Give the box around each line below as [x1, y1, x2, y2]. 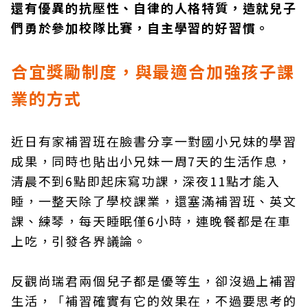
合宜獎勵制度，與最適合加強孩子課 [11, 59, 295, 83]
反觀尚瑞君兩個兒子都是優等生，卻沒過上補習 [11, 272, 297, 289]
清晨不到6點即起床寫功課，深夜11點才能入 [11, 172, 280, 190]
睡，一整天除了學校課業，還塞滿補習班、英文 [11, 192, 297, 210]
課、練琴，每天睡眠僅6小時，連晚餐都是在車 [11, 212, 291, 230]
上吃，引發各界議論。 [11, 232, 148, 250]
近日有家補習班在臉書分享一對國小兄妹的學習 [11, 132, 297, 150]
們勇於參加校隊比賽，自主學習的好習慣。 [11, 19, 270, 36]
